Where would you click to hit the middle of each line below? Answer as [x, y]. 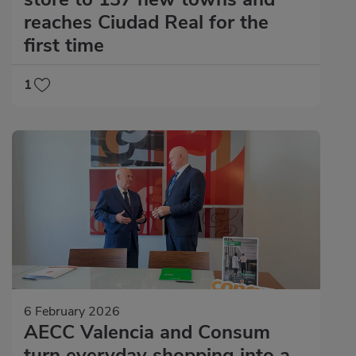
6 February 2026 [72, 312]
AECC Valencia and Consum [147, 333]
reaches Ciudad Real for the [146, 23]
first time [64, 46]
